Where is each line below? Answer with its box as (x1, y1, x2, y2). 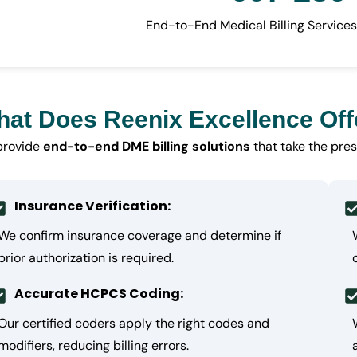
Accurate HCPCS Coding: (14, 284, 184, 304)
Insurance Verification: (14, 197, 171, 216)
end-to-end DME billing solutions (43, 138, 251, 155)
